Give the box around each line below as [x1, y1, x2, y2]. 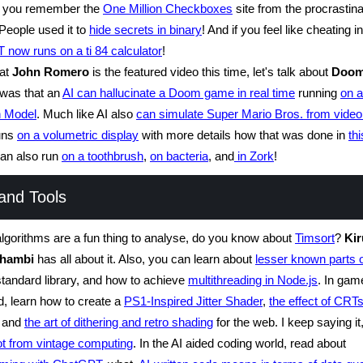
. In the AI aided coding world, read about [133, 336, 346, 350]
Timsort [295, 231, 335, 245]
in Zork [234, 149, 274, 163]
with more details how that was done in [139, 128, 348, 142]
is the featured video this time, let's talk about [89, 65, 331, 79]
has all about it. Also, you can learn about [34, 252, 255, 266]
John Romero [12, 65, 89, 79]
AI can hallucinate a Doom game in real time [62, 86, 295, 100]
